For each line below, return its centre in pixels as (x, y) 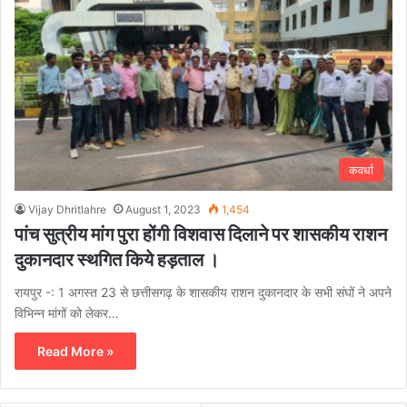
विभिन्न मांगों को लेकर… (67, 313)
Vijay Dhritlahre (67, 210)
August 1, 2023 (163, 210)
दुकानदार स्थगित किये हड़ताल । (117, 260)
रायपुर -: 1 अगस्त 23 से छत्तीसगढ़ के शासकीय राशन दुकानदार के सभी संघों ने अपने (203, 293)
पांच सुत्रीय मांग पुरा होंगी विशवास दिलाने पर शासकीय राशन (201, 234)
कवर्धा (361, 170)
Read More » (75, 352)
